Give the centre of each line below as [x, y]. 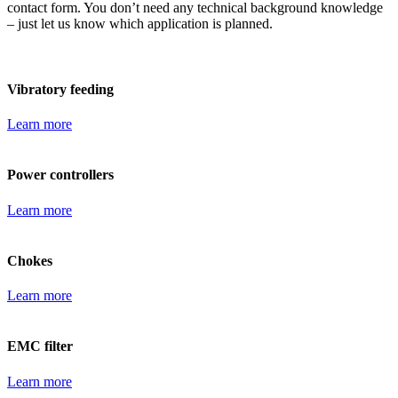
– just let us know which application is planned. [140, 24]
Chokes [30, 260]
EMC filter [40, 346]
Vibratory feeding [60, 89]
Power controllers [60, 175]
